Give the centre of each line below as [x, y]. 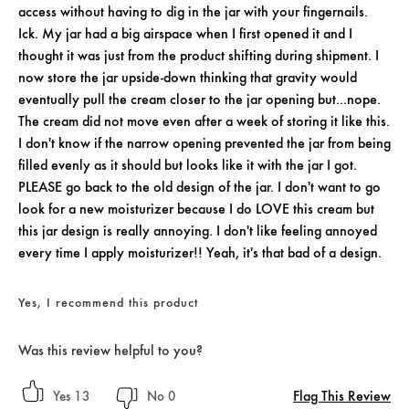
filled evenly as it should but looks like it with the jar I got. [188, 165]
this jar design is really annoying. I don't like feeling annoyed [198, 231]
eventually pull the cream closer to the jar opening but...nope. [199, 100]
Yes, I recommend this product [108, 303]
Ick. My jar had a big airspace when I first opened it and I [185, 34]
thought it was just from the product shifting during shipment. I [199, 56]
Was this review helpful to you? [110, 351]
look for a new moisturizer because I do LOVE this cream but [196, 209]
